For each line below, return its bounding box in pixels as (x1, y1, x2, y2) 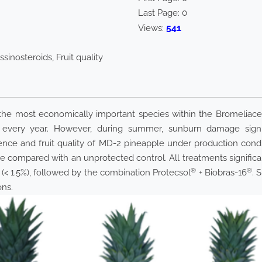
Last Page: (138, 8, 182, 19)
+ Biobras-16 (196, 167, 247, 178)
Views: (138, 23, 166, 34)
